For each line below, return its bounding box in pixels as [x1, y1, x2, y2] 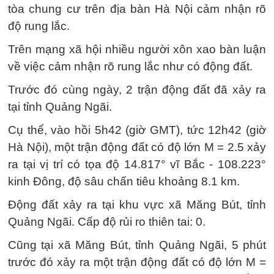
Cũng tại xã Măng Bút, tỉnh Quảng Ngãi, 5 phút [8, 239, 266, 252]
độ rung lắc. [8, 20, 70, 33]
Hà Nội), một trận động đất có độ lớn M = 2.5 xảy [8, 141, 266, 154]
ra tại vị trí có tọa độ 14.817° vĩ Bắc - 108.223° [8, 158, 266, 171]
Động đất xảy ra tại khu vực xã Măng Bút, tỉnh [8, 198, 266, 212]
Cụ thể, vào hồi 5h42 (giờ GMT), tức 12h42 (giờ [8, 124, 266, 137]
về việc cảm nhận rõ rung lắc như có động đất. [8, 60, 253, 73]
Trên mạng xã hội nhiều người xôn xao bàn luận [8, 43, 266, 56]
